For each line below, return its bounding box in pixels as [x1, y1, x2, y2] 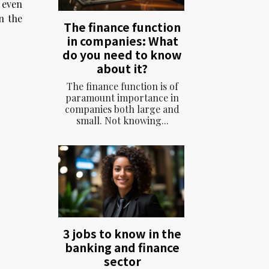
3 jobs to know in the [63, 225, 181, 242]
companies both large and [65, 102, 180, 115]
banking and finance [65, 238, 180, 256]
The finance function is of [66, 79, 178, 92]
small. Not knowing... [76, 113, 169, 127]
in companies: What [66, 32, 178, 49]
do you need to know [62, 46, 182, 63]
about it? [97, 59, 148, 77]
